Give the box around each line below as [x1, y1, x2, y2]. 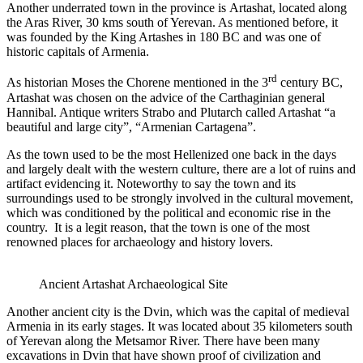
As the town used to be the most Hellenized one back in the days [6, 147, 336, 161]
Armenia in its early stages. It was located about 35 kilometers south [6, 318, 352, 333]
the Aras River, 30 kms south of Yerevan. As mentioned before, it [6, 15, 338, 30]
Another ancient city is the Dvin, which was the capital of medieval [6, 304, 349, 318]
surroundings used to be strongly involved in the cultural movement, [6, 190, 353, 205]
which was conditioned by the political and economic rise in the [6, 205, 331, 220]
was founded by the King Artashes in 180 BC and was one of [6, 30, 321, 45]
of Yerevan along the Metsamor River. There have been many [6, 333, 320, 348]
